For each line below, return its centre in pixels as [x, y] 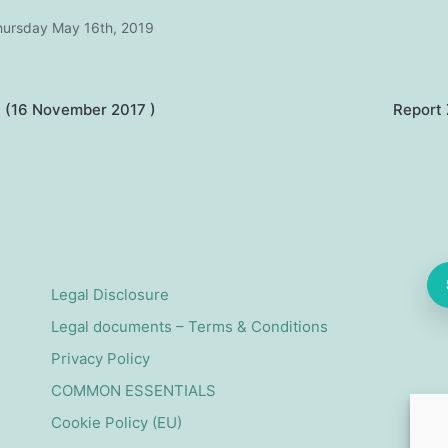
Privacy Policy [100, 358]
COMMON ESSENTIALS [133, 390]
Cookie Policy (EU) [116, 422]
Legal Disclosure [109, 294]
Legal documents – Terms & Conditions [189, 326]
